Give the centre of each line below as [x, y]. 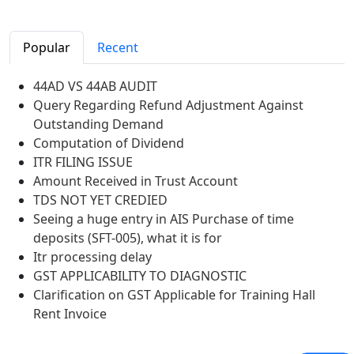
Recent [118, 48]
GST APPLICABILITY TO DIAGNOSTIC [140, 276]
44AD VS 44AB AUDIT [95, 87]
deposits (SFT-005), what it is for [128, 238]
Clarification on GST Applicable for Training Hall [174, 295]
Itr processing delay [92, 257]
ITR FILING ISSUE [83, 162]
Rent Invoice [70, 314]
